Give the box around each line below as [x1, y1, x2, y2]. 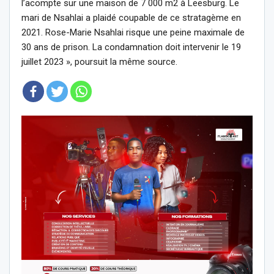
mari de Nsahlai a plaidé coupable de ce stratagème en [21, 12, 241, 23]
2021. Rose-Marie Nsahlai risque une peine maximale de [21, 26, 245, 38]
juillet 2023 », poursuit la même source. [21, 56, 177, 67]
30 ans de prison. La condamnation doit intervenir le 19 [21, 41, 241, 53]
